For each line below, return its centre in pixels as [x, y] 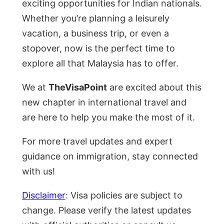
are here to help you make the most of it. [108, 117]
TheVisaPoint [78, 87]
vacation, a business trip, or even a [95, 33]
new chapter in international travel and [104, 102]
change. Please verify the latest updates [106, 210]
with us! [38, 171]
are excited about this [154, 87]
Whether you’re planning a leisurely [96, 18]
